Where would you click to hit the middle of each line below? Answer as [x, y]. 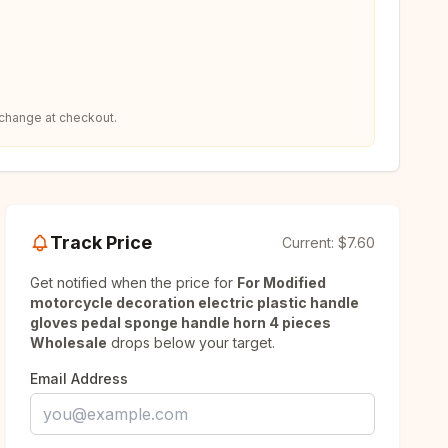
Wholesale [69, 342]
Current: [309, 242]
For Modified [282, 282]
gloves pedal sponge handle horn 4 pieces [181, 322]
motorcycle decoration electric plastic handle [195, 302]
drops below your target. [191, 342]
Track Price [101, 242]
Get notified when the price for [134, 282]
